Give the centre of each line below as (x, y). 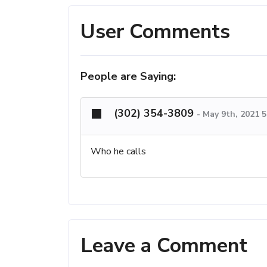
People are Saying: (128, 76)
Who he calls (118, 151)
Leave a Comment (164, 245)
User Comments (155, 31)
